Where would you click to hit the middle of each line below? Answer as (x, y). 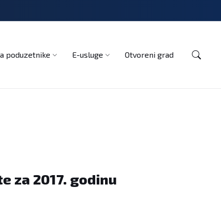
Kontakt (21, 30)
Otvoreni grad (149, 55)
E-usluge (88, 55)
